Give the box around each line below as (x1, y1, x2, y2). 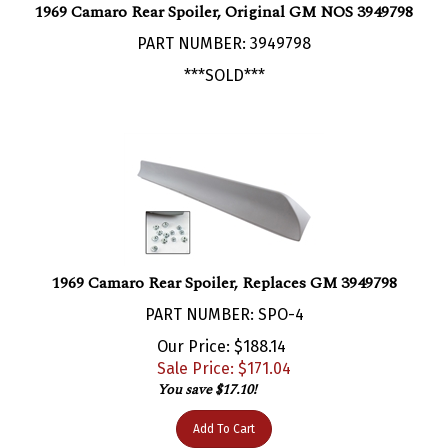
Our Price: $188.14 (157, 316, 286, 336)
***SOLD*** (183, 45, 265, 65)
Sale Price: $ (157, 338, 247, 358)
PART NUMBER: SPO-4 (144, 284, 304, 304)
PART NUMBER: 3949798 (137, 13, 311, 33)
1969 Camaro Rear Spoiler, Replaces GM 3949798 (51, 250, 397, 275)
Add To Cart (193, 401, 255, 416)
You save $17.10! (157, 358, 256, 380)
